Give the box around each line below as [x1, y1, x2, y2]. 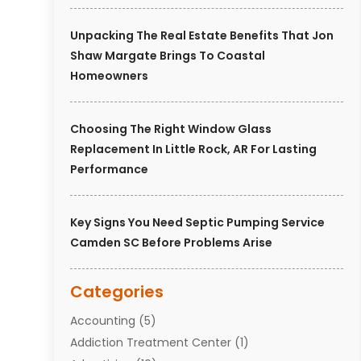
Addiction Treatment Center [70, 334, 232, 351]
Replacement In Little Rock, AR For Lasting [70, 140, 317, 157]
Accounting [70, 312, 136, 329]
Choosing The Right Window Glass [70, 120, 272, 137]
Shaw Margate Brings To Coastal [70, 47, 266, 64]
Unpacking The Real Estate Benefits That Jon [70, 27, 334, 44]
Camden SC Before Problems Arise [70, 234, 273, 251]
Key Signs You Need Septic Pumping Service [70, 214, 326, 230]
